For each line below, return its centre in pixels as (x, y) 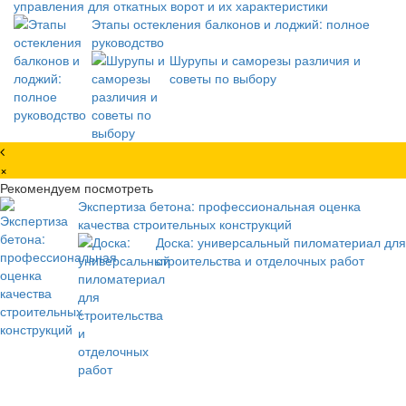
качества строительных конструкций (185, 224)
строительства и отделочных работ (260, 261)
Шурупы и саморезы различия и (265, 60)
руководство (128, 42)
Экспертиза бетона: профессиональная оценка (219, 206)
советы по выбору (223, 78)
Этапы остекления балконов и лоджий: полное (231, 24)
